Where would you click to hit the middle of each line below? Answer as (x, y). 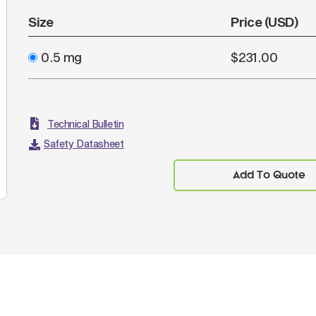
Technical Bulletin (85, 124)
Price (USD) (265, 22)
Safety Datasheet (84, 144)
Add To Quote (269, 175)
